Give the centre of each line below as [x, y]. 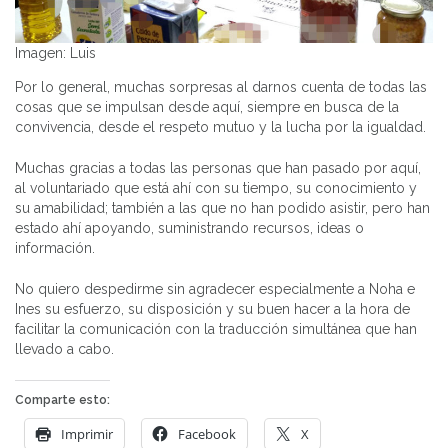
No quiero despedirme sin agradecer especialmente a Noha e [215, 289]
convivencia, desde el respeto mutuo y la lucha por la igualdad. [220, 127]
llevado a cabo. [64, 349]
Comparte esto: [62, 400]
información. [55, 248]
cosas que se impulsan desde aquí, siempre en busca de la [207, 107]
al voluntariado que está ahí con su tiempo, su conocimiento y [216, 188]
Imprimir [87, 434]
